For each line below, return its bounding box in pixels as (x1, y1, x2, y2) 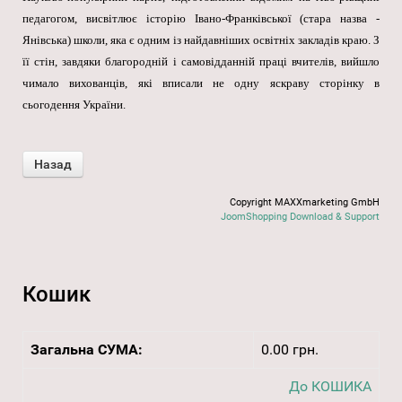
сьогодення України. (22, 98, 126, 112)
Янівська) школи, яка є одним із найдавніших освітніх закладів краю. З (22, 33, 380, 48)
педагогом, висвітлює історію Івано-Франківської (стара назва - (22, 12, 380, 26)
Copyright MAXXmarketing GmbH (230, 197, 380, 209)
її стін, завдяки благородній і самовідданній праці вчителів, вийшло (22, 55, 380, 69)
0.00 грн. (261, 341, 319, 359)
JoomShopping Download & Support (221, 211, 380, 223)
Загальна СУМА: (31, 341, 143, 359)
